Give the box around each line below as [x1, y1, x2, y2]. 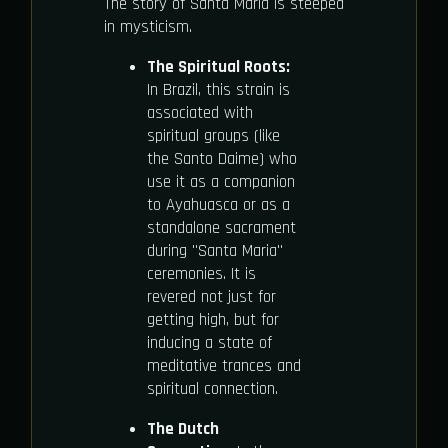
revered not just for [146, 286, 276, 309]
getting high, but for [146, 309, 279, 332]
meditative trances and [146, 355, 301, 378]
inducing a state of [146, 332, 272, 355]
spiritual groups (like [146, 125, 280, 148]
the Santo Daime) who [146, 148, 297, 171]
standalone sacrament [146, 217, 296, 240]
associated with [146, 102, 253, 125]
